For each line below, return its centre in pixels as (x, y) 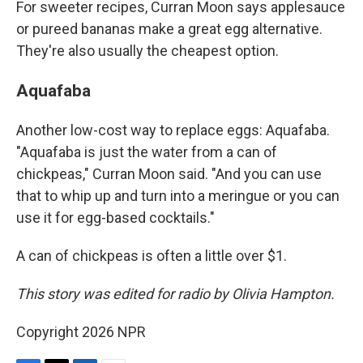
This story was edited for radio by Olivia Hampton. (175, 294)
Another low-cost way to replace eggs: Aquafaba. (173, 130)
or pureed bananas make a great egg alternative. (169, 29)
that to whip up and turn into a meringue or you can (178, 196)
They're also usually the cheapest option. (147, 51)
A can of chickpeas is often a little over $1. (152, 256)
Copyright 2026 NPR (81, 332)
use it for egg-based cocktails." (115, 218)
